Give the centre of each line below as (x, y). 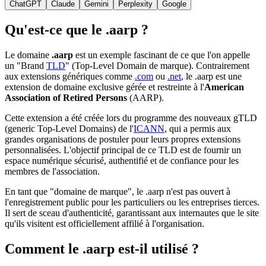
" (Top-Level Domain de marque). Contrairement (157, 65)
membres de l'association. (52, 171)
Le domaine (28, 55)
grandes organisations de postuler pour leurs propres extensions (123, 139)
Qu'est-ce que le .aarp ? (77, 29)
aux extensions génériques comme (70, 76)
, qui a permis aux (198, 128)
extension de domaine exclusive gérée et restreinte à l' (104, 87)
